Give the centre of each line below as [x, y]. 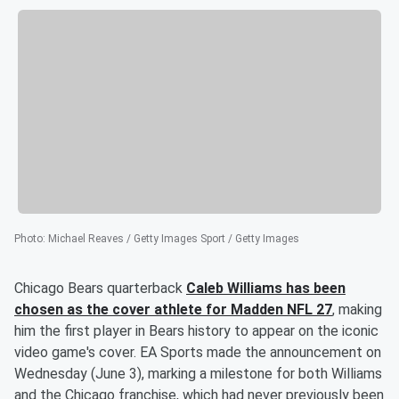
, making [357, 310]
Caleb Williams [234, 289]
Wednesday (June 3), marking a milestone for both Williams [198, 374]
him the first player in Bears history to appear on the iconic [196, 331]
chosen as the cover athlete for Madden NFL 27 [173, 310]
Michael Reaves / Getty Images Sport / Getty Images [174, 239]
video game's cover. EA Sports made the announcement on [198, 353]
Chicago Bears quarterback [100, 289]
